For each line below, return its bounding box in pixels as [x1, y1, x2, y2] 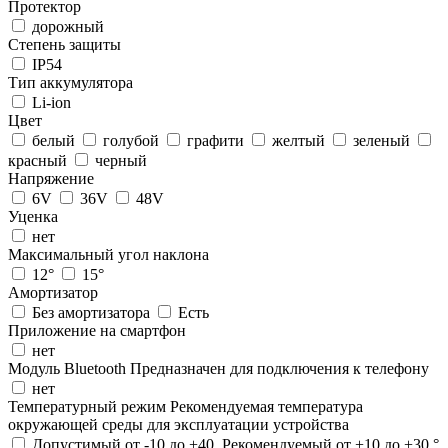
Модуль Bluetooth [8, 359, 130, 377]
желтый [268, 131, 329, 149]
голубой [99, 131, 163, 149]
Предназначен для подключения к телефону [130, 359, 429, 377]
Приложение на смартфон [8, 321, 186, 339]
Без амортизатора [28, 303, 154, 321]
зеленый [349, 131, 414, 149]
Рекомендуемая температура [170, 397, 363, 415]
